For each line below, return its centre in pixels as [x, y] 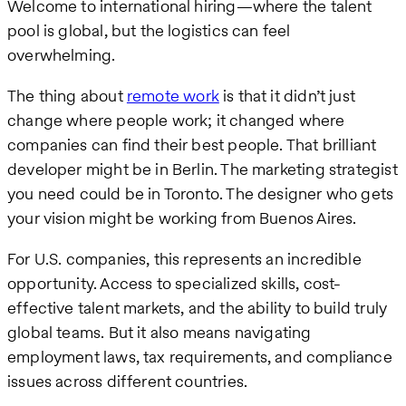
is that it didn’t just [287, 95]
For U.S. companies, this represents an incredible [184, 258]
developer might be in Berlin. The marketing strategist [203, 169]
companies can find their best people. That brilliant [192, 144]
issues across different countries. [128, 381]
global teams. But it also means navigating [159, 332]
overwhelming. [62, 54]
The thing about [67, 95]
